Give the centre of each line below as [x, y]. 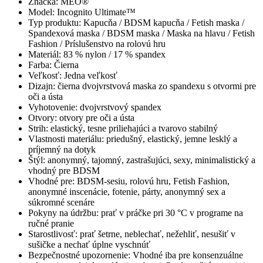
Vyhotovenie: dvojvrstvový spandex [95, 107]
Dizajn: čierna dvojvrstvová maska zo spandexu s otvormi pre [142, 86]
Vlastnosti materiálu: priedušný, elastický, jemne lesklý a [133, 139]
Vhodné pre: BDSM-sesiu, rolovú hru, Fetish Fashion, [129, 181]
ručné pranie [51, 224]
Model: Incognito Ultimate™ [82, 12]
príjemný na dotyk [62, 150]
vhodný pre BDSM [64, 171]
